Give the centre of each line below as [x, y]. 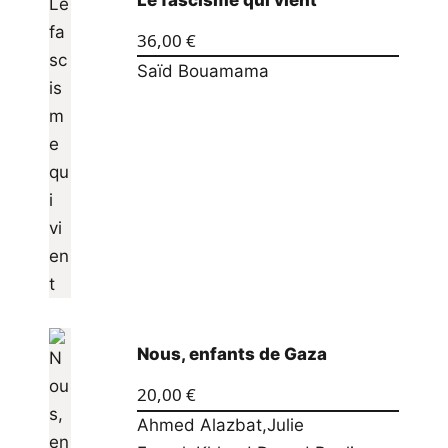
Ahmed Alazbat [199, 425]
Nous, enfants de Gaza [231, 353]
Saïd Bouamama [202, 71]
